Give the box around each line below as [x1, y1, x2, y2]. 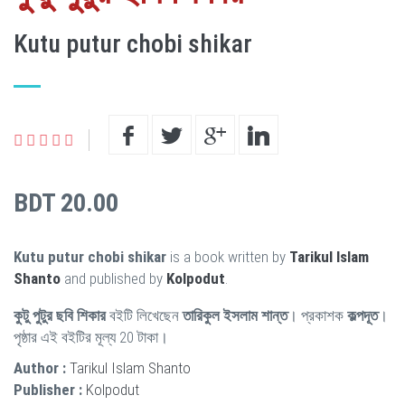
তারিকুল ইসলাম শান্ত [183, 306, 287, 325]
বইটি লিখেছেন [106, 306, 183, 325]
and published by [61, 268, 166, 287]
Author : [14, 358, 66, 377]
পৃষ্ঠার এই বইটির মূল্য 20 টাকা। [14, 327, 168, 346]
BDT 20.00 [14, 187, 118, 218]
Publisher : [14, 380, 82, 399]
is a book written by [166, 247, 289, 266]
